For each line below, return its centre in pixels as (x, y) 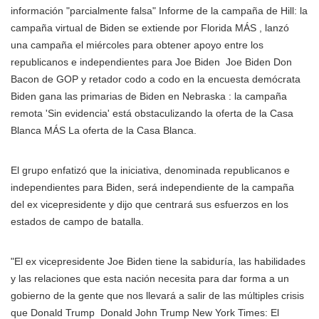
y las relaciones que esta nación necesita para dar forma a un (150, 278)
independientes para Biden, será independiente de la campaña (152, 187)
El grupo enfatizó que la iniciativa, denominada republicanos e (150, 170)
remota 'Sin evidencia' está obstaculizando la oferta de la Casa (152, 113)
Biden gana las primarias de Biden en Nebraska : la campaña (149, 96)
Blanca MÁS (40, 130)
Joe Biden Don (257, 62)
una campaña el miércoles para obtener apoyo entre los (137, 45)
